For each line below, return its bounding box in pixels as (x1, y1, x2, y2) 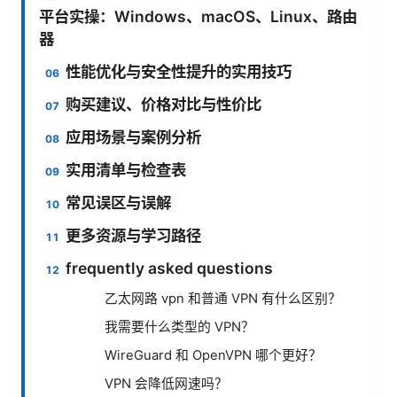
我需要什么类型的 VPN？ (105, 318, 254, 335)
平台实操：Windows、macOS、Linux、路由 (39, 6, 357, 26)
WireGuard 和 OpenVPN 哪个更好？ (105, 346, 322, 363)
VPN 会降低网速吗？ (105, 375, 228, 392)
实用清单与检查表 (66, 160, 187, 179)
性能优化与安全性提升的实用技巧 (66, 61, 292, 81)
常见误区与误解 (66, 192, 172, 212)
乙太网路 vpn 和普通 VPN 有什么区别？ (105, 290, 341, 307)
